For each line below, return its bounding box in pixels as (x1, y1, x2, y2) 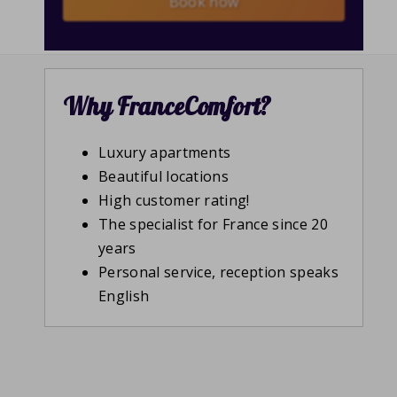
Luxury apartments (98, 143, 231, 163)
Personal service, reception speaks (98, 262, 339, 283)
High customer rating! (98, 191, 250, 211)
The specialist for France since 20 (98, 214, 328, 235)
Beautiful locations (98, 167, 230, 187)
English (98, 286, 150, 307)
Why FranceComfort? (63, 91, 272, 122)
